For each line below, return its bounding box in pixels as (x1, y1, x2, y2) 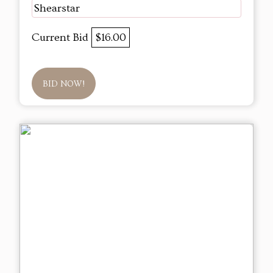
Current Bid (32, 31, 91, 44)
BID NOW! (43, 79, 85, 90)
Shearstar (34, 2, 80, 15)
